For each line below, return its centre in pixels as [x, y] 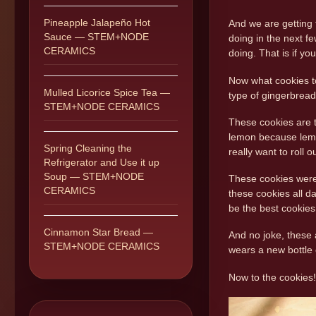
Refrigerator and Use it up [102, 162]
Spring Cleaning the [88, 148]
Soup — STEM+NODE [94, 176]
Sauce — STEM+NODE [96, 37]
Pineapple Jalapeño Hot [97, 23]
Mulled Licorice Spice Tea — [107, 92]
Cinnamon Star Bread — [98, 232]
